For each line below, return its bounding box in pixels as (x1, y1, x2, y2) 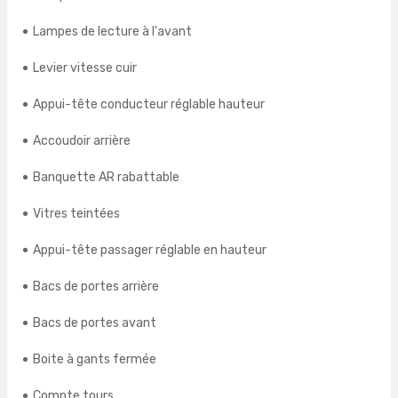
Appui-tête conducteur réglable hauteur (33, 97, 265, 113)
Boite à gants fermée (33, 352, 156, 368)
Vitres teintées (33, 206, 120, 222)
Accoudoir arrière (33, 133, 131, 149)
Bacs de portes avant (33, 315, 156, 331)
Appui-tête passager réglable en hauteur (33, 243, 267, 259)
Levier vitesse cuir (33, 60, 137, 76)
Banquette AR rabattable (33, 170, 179, 186)
